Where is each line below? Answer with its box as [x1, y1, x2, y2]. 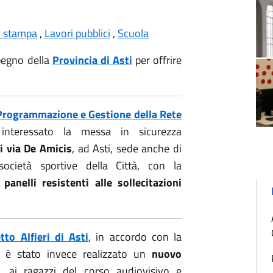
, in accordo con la [88, 229, 182, 245]
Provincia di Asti [52, 52, 132, 68]
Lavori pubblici [44, 25, 110, 41]
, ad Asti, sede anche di [71, 140, 182, 157]
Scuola [118, 25, 149, 41]
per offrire [132, 52, 182, 68]
